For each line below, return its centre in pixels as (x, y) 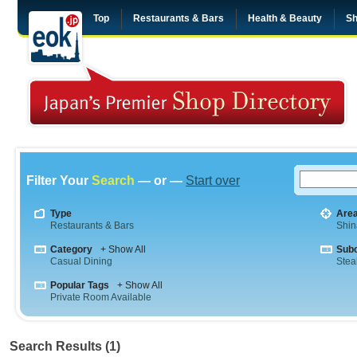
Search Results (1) (65, 346)
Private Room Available (101, 297)
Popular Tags (80, 285)
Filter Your (59, 180)
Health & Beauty (285, 18)
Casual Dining (81, 261)
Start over (213, 180)
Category (71, 249)
